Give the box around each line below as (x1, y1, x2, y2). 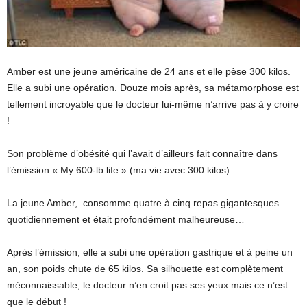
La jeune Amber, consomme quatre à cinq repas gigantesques (7, 197, 279, 209)
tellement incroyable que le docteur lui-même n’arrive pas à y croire (7, 99, 299, 110)
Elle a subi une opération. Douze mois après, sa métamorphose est (7, 82, 299, 94)
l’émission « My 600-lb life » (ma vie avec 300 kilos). (7, 164, 232, 176)
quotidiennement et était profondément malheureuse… (7, 214, 245, 225)
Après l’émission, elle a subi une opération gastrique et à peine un (7, 247, 293, 258)
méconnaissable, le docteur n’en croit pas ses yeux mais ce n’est (7, 280, 288, 291)
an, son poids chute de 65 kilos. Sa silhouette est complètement (7, 263, 283, 275)
